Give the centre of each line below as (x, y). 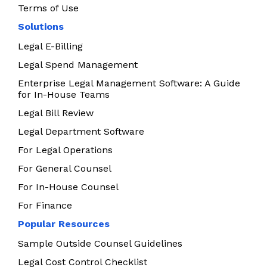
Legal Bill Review (56, 113)
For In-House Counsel (68, 187)
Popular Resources (64, 224)
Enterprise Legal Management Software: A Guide (129, 83)
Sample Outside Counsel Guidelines (100, 244)
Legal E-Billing (50, 46)
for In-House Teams (64, 95)
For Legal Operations (65, 150)
